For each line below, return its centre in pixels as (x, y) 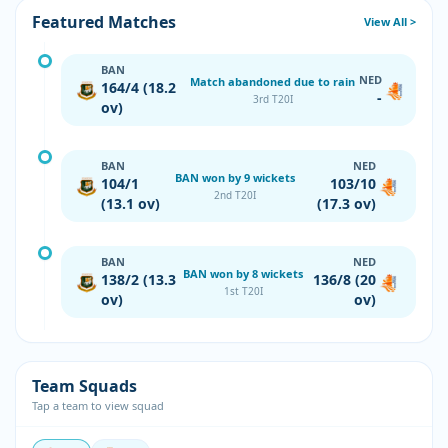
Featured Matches (104, 22)
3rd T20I (272, 98)
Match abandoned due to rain (273, 81)
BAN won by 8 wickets (243, 273)
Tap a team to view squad (98, 405)
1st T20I (243, 290)
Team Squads (84, 386)
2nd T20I (235, 194)
